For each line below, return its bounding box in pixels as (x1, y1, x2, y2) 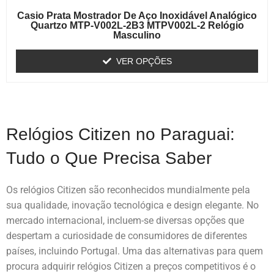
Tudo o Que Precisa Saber (6, 149, 212, 168)
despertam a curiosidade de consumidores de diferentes (6, 230, 247, 242)
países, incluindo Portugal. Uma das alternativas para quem (6, 245, 263, 257)
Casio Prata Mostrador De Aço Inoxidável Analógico (17, 10, 257, 21)
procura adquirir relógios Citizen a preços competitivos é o (6, 261, 256, 273)
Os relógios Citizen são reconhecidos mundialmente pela (6, 184, 250, 196)
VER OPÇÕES (116, 56, 172, 67)
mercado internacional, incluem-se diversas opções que (6, 215, 244, 227)
